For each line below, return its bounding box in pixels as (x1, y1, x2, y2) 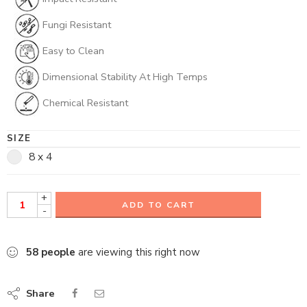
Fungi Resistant (40, 17, 111, 32)
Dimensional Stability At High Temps (40, 69, 208, 84)
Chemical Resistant (40, 95, 128, 110)
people (41, 245, 75, 259)
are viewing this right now (75, 245, 200, 259)
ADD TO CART (121, 199, 195, 210)
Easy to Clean (40, 43, 104, 58)
